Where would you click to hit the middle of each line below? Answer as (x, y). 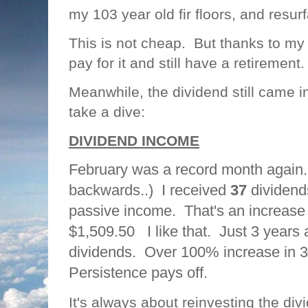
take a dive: (107, 111)
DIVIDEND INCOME (134, 140)
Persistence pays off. (138, 272)
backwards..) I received (150, 190)
